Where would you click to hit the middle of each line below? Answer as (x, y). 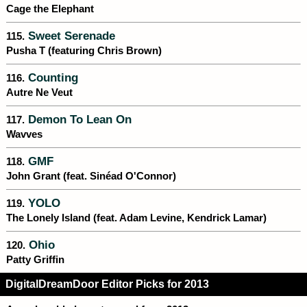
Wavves (24, 135)
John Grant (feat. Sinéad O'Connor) (91, 176)
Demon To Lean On (78, 120)
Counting (51, 78)
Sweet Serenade (70, 36)
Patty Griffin (35, 260)
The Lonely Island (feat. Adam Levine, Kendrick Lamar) (136, 218)
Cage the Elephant (50, 9)
